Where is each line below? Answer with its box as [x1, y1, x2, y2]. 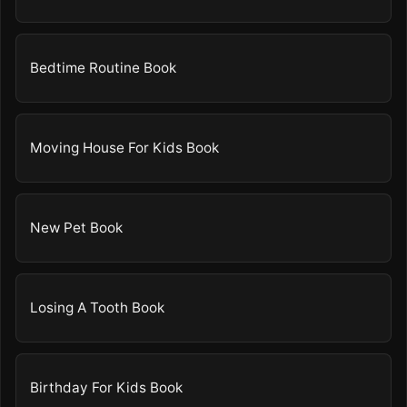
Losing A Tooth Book [30, 299, 165, 317]
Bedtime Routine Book [30, 59, 177, 77]
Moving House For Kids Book [30, 139, 220, 157]
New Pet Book [30, 219, 124, 237]
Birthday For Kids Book [30, 379, 184, 397]
